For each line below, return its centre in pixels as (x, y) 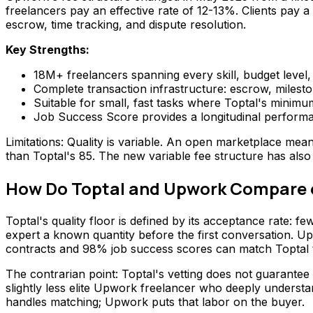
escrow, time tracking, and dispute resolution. (126, 25)
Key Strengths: (48, 50)
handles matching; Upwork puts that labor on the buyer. (155, 302)
